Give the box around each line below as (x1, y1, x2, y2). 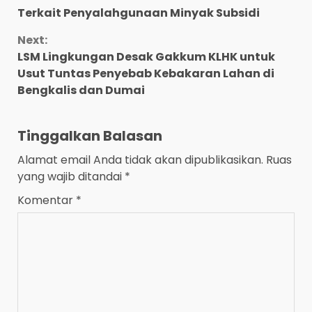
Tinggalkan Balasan (17, 126, 162, 146)
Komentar (17, 192, 76, 209)
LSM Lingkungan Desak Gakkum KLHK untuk (17, 49, 275, 65)
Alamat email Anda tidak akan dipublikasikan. (17, 152, 263, 169)
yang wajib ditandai (17, 169, 125, 185)
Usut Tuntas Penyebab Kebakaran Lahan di (17, 65, 274, 82)
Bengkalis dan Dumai (17, 82, 145, 99)
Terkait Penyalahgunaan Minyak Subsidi (17, 5, 260, 22)
